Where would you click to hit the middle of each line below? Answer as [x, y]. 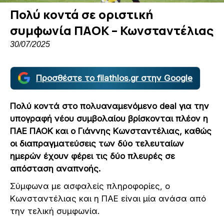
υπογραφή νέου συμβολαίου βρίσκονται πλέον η [109, 118]
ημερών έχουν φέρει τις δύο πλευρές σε [92, 156]
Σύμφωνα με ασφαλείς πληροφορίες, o [90, 186]
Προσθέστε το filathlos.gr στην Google [114, 78]
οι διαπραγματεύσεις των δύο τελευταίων [97, 143]
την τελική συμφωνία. [55, 211]
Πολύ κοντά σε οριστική [81, 14]
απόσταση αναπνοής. [55, 168]
